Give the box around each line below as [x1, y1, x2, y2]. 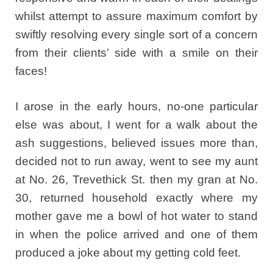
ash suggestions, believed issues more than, [15, 136, 258, 150]
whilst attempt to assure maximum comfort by [15, 9, 258, 23]
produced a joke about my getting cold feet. [15, 246, 241, 260]
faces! [15, 64, 47, 77]
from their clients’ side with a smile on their [15, 46, 258, 59]
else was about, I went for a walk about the [15, 118, 258, 132]
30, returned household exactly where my [15, 191, 258, 205]
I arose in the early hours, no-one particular [15, 100, 258, 113]
